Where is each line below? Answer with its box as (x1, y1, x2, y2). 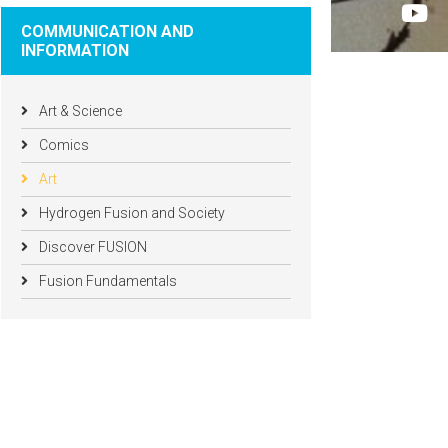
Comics (36, 137, 89, 153)
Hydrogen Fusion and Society (36, 205, 225, 221)
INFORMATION (21, 41, 129, 60)
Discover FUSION (36, 239, 147, 255)
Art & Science (36, 103, 122, 119)
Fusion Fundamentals (36, 273, 177, 289)
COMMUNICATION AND (21, 22, 194, 41)
